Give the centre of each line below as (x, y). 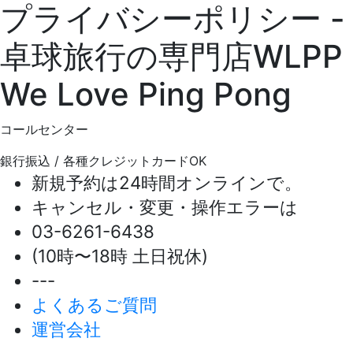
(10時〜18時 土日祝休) (120, 256)
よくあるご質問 (94, 305)
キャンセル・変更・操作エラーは (165, 207)
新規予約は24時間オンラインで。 (167, 182)
